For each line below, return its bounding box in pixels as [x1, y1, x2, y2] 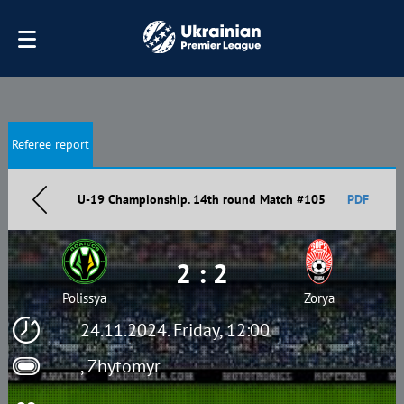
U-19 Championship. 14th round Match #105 [78, 191, 326, 207]
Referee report [11, 136, 89, 152]
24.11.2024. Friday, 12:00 [79, 318, 270, 342]
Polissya [62, 289, 107, 307]
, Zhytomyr [79, 354, 161, 378]
